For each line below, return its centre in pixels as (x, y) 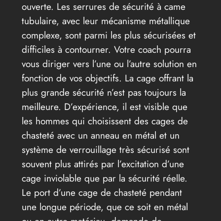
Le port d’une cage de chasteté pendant (102, 193)
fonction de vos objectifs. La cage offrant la (107, 78)
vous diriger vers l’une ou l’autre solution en (109, 64)
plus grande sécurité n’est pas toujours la (104, 92)
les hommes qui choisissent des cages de (105, 121)
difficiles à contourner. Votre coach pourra (106, 50)
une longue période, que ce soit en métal (105, 207)
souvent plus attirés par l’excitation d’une (103, 164)
